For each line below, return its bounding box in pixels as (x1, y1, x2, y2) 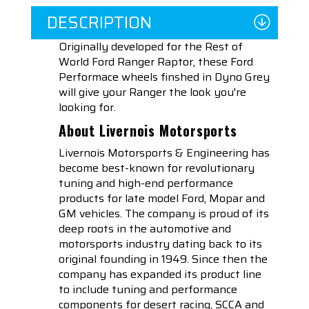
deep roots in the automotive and (59, 220, 231, 238)
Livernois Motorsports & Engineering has (59, 144, 270, 162)
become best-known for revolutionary (59, 159, 255, 177)
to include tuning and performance (59, 281, 237, 299)
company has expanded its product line (59, 266, 261, 283)
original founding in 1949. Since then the (59, 250, 268, 268)
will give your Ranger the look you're (59, 83, 246, 101)
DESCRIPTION (47, 10, 152, 37)
